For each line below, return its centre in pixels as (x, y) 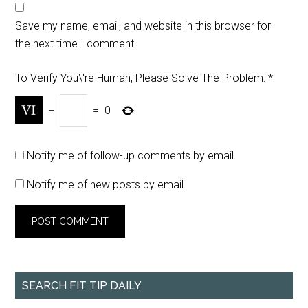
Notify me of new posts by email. (107, 185)
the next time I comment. (76, 44)
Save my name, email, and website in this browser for (143, 26)
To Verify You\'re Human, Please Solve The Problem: (141, 78)
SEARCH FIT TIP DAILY (82, 286)
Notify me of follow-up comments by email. (132, 156)
